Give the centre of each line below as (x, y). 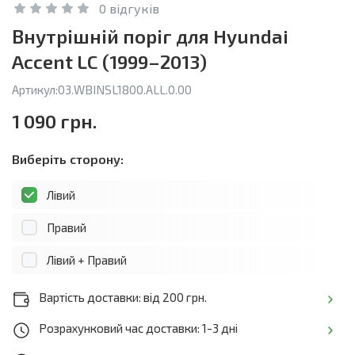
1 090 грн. (54, 121)
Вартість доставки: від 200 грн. (123, 298)
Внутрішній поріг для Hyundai (150, 36)
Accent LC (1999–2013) (109, 62)
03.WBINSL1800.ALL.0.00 (125, 90)
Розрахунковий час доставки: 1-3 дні (138, 328)
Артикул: (35, 90)
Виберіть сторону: (68, 159)
